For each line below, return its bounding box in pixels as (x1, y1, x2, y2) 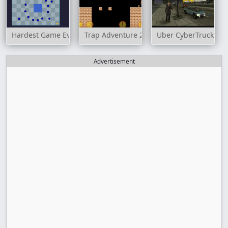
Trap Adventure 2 (84, 30, 144, 40)
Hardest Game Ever (12, 30, 77, 40)
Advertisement (93, 58, 135, 66)
